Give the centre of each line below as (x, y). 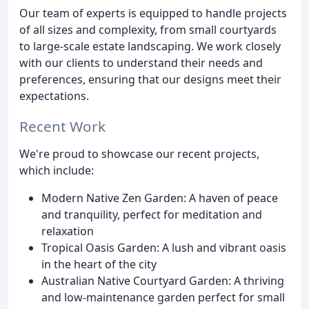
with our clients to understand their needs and (141, 62)
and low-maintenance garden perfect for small (163, 298)
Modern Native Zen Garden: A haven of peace (160, 198)
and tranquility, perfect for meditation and (152, 215)
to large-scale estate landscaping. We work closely (150, 46)
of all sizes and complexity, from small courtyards (148, 29)
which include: (57, 171)
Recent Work (62, 127)
